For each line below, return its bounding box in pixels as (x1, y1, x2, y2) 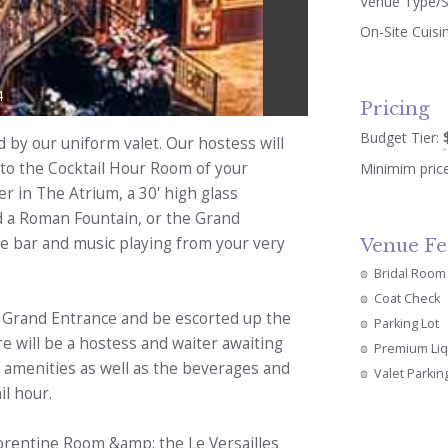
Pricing (360, 96, 430, 120)
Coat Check (374, 290, 441, 308)
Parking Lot (374, 315, 440, 333)
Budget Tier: (360, 127, 444, 147)
